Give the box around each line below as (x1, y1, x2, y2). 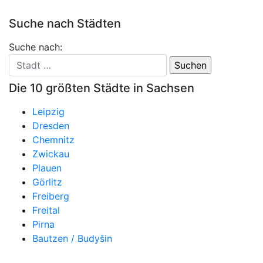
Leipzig (32, 105, 65, 117)
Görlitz (32, 176, 62, 188)
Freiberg (32, 190, 69, 202)
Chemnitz (32, 133, 75, 146)
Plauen (32, 161, 62, 174)
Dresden (32, 119, 69, 131)
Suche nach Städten (9, 16, 121, 31)
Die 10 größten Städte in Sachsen (9, 80, 194, 95)
